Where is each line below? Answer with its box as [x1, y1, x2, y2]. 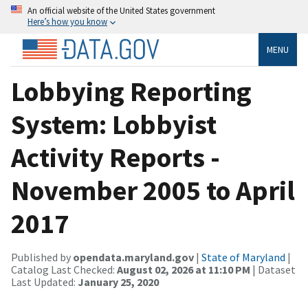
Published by [11, 250, 73, 264]
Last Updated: [11, 274, 78, 289]
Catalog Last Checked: [11, 262, 117, 276]
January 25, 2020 [78, 274, 159, 289]
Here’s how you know [27, 16, 107, 27]
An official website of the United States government [27, 5, 215, 16]
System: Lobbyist [11, 107, 217, 142]
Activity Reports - [11, 140, 220, 175]
